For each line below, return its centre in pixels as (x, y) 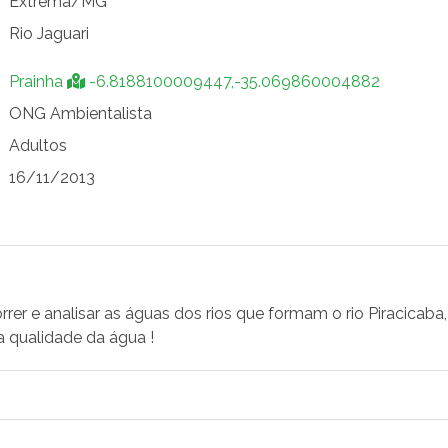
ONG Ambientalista (80, 113)
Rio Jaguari (49, 33)
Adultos (38, 145)
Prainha (38, 81)
